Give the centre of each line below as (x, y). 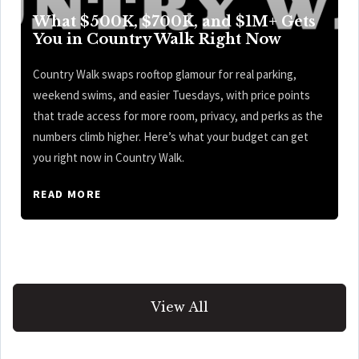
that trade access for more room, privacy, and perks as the (178, 115)
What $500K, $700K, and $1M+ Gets (174, 21)
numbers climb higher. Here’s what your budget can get (171, 136)
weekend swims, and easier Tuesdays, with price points (171, 95)
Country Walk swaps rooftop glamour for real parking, (165, 74)
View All (179, 307)
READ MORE (67, 194)
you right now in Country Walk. (109, 157)
